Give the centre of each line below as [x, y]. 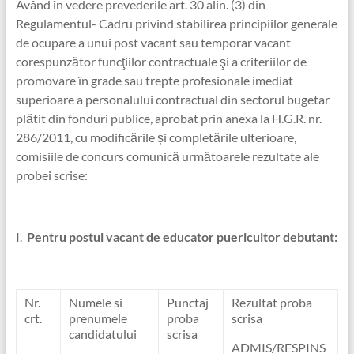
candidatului [102, 334]
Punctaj [187, 302]
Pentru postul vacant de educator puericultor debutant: [182, 237]
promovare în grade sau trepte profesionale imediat [154, 80]
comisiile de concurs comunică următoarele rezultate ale [167, 156]
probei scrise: [51, 175]
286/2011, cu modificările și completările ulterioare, [156, 137]
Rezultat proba [271, 302]
